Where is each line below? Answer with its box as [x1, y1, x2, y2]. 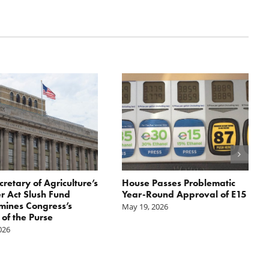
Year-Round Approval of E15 [121, 188, 247, 200]
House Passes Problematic [121, 177, 235, 189]
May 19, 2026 [121, 201, 168, 212]
